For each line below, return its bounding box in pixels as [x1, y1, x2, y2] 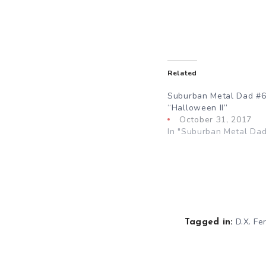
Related [167, 68, 197, 78]
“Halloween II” [167, 102, 228, 113]
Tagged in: [184, 217, 233, 227]
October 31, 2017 [179, 113, 252, 125]
